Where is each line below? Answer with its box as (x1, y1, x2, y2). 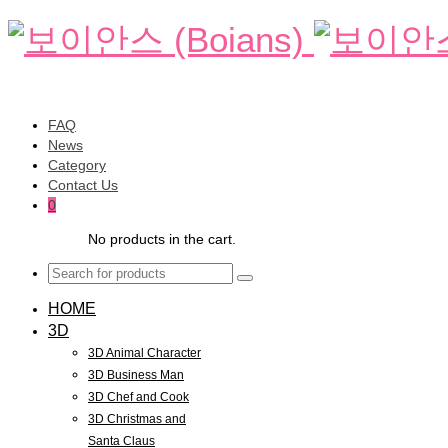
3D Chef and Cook (88, 390, 189, 404)
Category (48, 157, 106, 173)
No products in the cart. (88, 231, 236, 247)
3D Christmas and (88, 412, 186, 426)
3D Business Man (88, 368, 184, 382)
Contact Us (48, 177, 118, 193)
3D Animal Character (88, 346, 201, 360)
